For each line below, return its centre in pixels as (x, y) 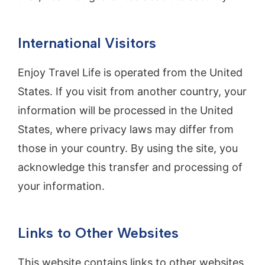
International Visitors (87, 43)
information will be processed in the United (125, 111)
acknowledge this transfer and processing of (130, 167)
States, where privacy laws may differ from (126, 130)
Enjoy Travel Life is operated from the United (130, 73)
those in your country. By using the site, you (128, 148)
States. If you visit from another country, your (132, 92)
